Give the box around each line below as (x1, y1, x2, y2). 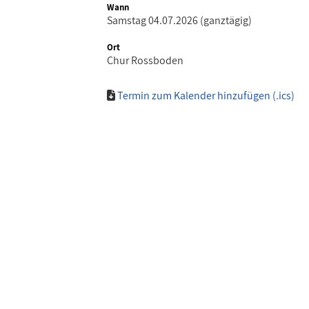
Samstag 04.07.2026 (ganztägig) (107, 12, 252, 28)
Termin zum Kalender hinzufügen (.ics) (117, 88, 295, 103)
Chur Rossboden (107, 52, 183, 68)
